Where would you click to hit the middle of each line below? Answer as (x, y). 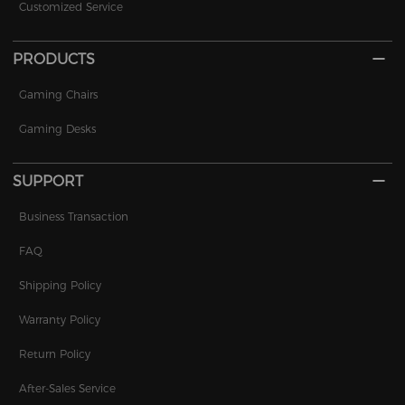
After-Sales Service (68, 389)
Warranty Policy (60, 320)
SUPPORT (48, 182)
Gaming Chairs (59, 95)
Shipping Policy (61, 286)
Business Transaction (74, 217)
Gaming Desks (58, 129)
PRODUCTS (54, 60)
